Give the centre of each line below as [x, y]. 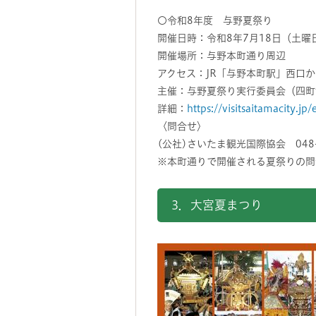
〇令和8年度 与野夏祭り [215, 20]
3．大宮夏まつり [217, 205]
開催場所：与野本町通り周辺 [221, 56]
